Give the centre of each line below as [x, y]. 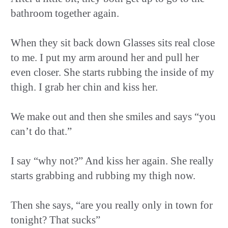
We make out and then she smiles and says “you [113, 116]
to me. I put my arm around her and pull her [105, 57]
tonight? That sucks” [55, 220]
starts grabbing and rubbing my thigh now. [103, 175]
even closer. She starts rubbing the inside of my [112, 72]
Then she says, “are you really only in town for [112, 205]
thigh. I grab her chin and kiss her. [84, 87]
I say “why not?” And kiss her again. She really [112, 161]
